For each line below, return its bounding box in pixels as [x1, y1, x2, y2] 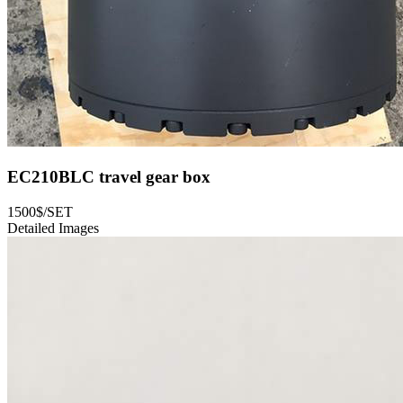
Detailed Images [7, 219, 99, 236]
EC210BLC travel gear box [7, 167, 210, 187]
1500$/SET [7, 203, 73, 219]
